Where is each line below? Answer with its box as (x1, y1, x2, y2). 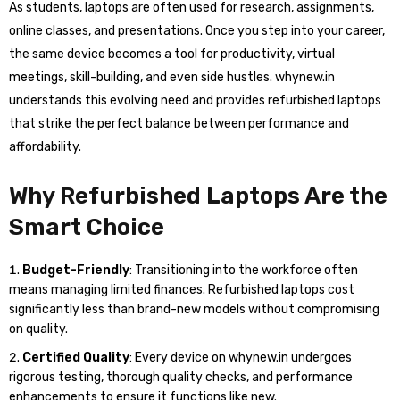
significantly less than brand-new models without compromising (9, 302, 379, 317)
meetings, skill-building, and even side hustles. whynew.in (9, 70, 335, 85)
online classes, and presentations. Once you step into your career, (9, 23, 385, 38)
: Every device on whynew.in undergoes (129, 350, 352, 365)
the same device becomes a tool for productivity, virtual (9, 46, 335, 62)
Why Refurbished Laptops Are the (9, 182, 387, 210)
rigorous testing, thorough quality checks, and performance (9, 370, 353, 385)
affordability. (9, 139, 81, 154)
